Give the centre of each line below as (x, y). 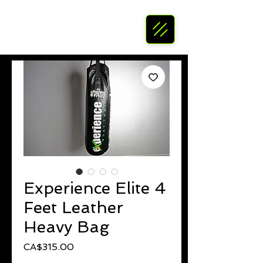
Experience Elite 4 (95, 188)
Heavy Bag (66, 227)
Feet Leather (73, 208)
